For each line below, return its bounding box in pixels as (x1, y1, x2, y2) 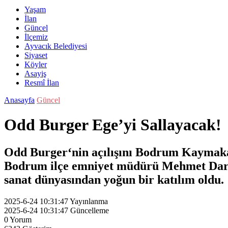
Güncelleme (70, 206, 109, 215)
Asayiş (24, 69, 46, 78)
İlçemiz (24, 33, 48, 41)
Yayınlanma (70, 196, 108, 206)
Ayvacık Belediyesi (24, 42, 87, 50)
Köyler (24, 60, 47, 69)
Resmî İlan (24, 78, 59, 87)
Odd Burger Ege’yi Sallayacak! (4, 116, 221, 134)
